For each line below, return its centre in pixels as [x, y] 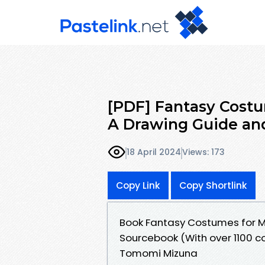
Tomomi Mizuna [159, 253]
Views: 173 [203, 152]
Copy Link [138, 185]
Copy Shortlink [213, 185]
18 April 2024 [154, 152]
